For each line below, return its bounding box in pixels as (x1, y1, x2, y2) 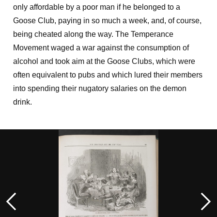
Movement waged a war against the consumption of (13, 44, 189, 52)
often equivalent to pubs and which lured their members (13, 71, 202, 79)
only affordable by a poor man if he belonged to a (13, 3, 180, 11)
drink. (13, 98, 32, 106)
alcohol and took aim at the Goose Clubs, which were (13, 57, 195, 65)
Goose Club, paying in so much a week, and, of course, (13, 16, 201, 25)
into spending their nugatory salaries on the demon (13, 84, 186, 93)
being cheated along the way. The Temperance (13, 30, 173, 38)
